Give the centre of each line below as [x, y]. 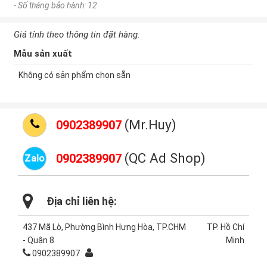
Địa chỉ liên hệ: [82, 201]
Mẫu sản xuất [43, 53]
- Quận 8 [38, 240]
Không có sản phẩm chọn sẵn [74, 75]
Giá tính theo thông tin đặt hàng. [77, 34]
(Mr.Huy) [150, 124]
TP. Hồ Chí [226, 227]
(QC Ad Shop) [165, 158]
